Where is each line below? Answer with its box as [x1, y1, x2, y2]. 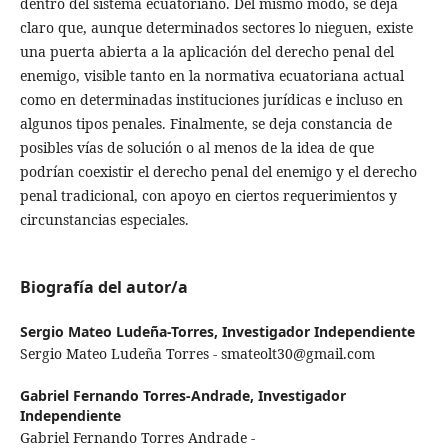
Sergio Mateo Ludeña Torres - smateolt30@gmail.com [19, 344, 375, 364]
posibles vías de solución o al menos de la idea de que [19, 138, 374, 158]
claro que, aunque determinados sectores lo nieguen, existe [19, 18, 413, 38]
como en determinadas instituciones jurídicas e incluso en [19, 90, 403, 110]
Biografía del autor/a [19, 276, 188, 299]
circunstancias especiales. [19, 210, 189, 230]
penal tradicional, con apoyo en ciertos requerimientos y [19, 186, 397, 206]
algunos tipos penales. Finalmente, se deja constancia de [19, 114, 392, 134]
